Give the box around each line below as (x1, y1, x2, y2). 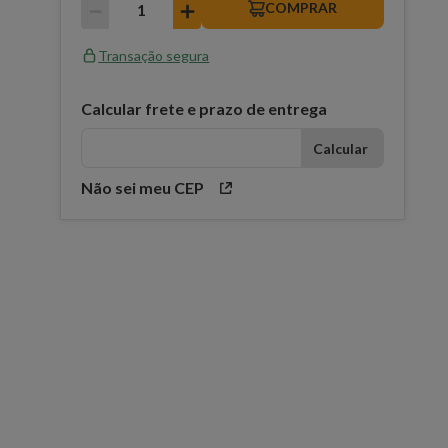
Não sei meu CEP (81, 178, 205, 197)
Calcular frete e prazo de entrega (81, 99, 328, 118)
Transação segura (98, 47, 210, 64)
